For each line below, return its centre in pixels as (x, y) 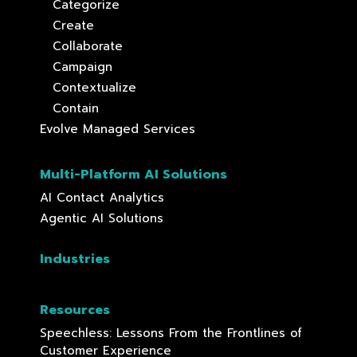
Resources (75, 310)
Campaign (82, 67)
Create (73, 26)
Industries (75, 259)
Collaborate (88, 47)
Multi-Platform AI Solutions (133, 175)
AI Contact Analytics (102, 198)
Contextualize (94, 88)
